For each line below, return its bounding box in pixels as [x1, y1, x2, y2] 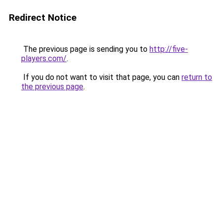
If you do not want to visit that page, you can [21, 73, 182, 82]
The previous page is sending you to [21, 44, 149, 54]
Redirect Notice [9, 12, 76, 23]
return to [182, 73, 212, 82]
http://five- [149, 44, 188, 54]
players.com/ [21, 54, 67, 63]
